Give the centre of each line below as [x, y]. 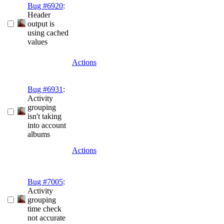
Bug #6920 [45, 6]
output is [41, 24]
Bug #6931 [45, 89]
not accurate [46, 218]
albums [39, 134]
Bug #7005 [45, 182]
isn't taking [44, 116]
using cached [48, 33]
